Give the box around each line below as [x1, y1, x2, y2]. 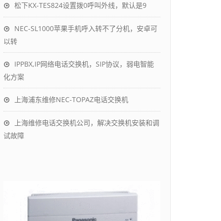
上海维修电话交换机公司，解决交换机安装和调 [14, 118, 159, 127]
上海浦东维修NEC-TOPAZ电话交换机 [14, 95, 128, 104]
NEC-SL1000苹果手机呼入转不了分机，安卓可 [14, 24, 157, 33]
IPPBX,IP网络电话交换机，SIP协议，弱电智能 [14, 59, 154, 69]
